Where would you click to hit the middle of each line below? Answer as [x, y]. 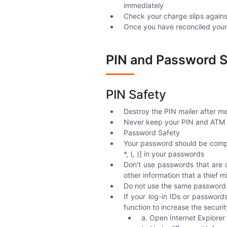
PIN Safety [136, 94]
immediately [144, 5]
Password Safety [152, 133]
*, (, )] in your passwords [164, 154]
